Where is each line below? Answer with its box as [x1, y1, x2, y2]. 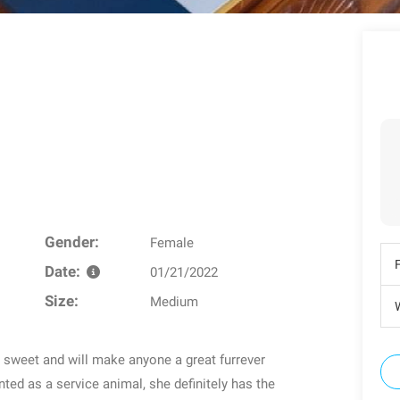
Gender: [44, 234, 99, 251]
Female [150, 235, 195, 251]
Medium [150, 294, 199, 310]
